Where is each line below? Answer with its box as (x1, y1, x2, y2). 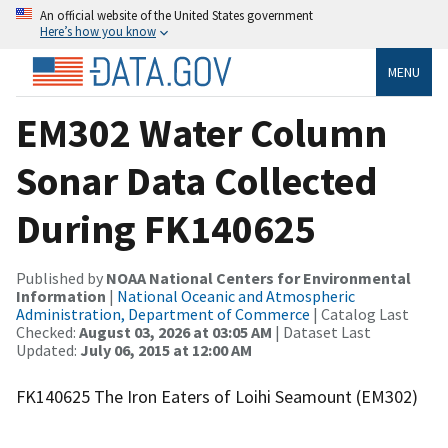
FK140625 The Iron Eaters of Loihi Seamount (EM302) (16, 384, 418, 408)
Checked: (16, 321, 79, 342)
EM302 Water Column (16, 107, 387, 158)
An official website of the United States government (40, 7, 313, 23)
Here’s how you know (40, 23, 156, 39)
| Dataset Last (272, 321, 371, 342)
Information (16, 285, 106, 306)
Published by (16, 267, 106, 288)
